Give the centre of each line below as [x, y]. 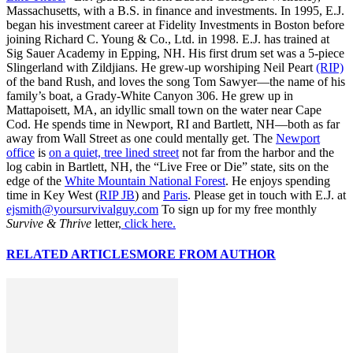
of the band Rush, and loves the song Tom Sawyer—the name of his [176, 81]
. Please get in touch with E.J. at [267, 195]
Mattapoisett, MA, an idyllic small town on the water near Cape [164, 110]
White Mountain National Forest [145, 180]
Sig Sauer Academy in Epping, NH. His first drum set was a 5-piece [175, 53]
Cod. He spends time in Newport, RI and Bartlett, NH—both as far [173, 124]
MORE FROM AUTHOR [206, 255]
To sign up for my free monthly [238, 209]
